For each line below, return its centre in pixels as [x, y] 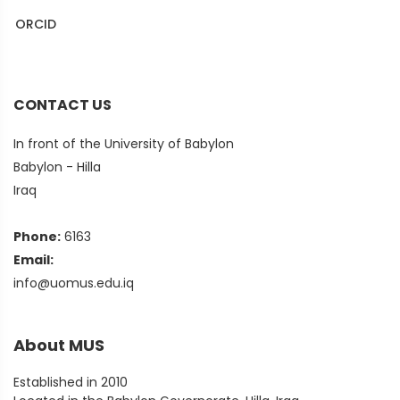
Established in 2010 [71, 382]
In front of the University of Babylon [124, 144]
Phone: [37, 237]
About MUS [59, 345]
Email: [33, 260]
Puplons [41, 54]
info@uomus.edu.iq [74, 283]
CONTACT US [62, 105]
